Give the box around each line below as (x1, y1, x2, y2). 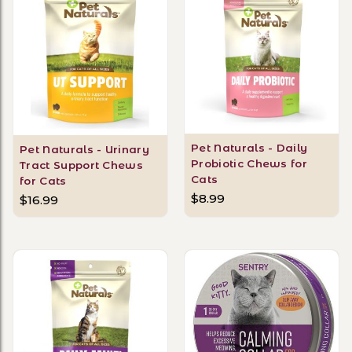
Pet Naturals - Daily (191, 141, 308, 154)
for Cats (20, 174, 67, 187)
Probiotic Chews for (191, 156, 308, 170)
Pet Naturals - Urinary (20, 142, 150, 156)
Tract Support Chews (20, 158, 144, 171)
